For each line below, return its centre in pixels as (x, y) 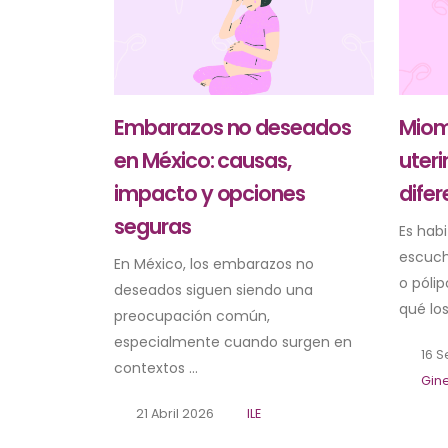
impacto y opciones (210, 193)
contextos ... (156, 367)
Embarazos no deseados (232, 127)
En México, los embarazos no (214, 263)
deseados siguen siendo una (213, 289)
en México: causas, (203, 160)
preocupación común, (192, 315)
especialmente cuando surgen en (233, 341)
